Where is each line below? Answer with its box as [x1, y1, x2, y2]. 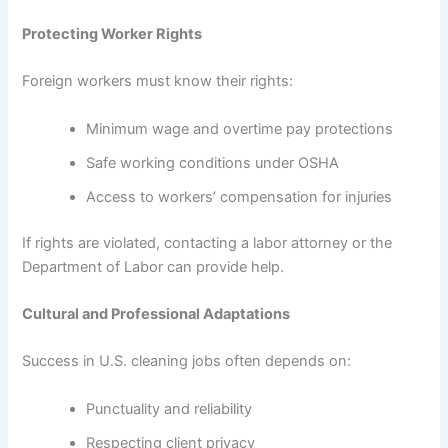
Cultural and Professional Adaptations [22, 304, 291, 323]
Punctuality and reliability [86, 399, 253, 418]
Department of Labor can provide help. [22, 257, 285, 276]
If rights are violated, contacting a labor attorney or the [22, 233, 393, 252]
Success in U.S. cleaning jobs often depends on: [22, 352, 352, 371]
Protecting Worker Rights [22, 24, 203, 43]
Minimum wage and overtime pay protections [86, 119, 394, 138]
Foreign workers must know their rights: [22, 72, 294, 91]
